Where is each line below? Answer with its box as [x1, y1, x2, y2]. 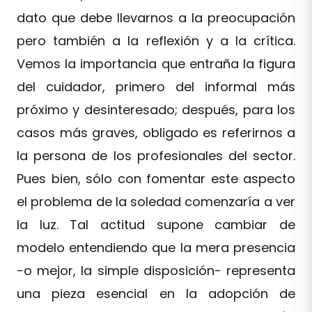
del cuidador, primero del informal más [17, 78, 295, 95]
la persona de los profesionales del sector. [17, 147, 295, 164]
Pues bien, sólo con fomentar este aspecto [17, 170, 295, 187]
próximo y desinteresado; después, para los [17, 101, 295, 118]
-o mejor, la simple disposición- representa [17, 262, 295, 279]
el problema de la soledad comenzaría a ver [17, 193, 295, 210]
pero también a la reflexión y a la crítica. [17, 32, 295, 49]
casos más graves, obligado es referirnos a [17, 124, 295, 141]
